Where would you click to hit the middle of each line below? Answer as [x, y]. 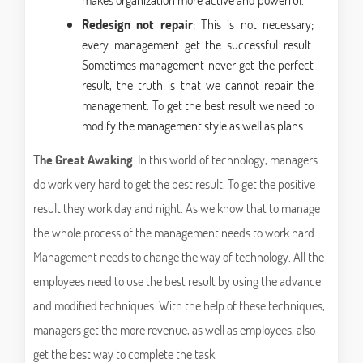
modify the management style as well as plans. [194, 126]
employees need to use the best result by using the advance [177, 281]
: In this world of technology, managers [225, 160]
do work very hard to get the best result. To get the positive [174, 184]
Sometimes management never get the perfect [198, 65]
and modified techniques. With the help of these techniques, [179, 305]
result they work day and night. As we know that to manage [177, 208]
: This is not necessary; [253, 24]
